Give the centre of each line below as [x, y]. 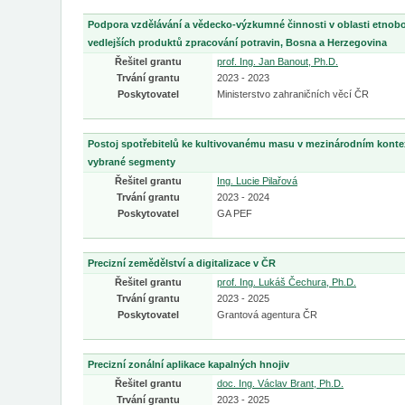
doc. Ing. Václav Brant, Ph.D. [280, 383]
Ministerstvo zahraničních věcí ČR [293, 94]
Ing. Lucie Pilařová [257, 181]
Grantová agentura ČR [267, 315]
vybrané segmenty [132, 162]
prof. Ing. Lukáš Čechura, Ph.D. [287, 282]
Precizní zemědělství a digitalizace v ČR [182, 263]
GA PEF [235, 213]
